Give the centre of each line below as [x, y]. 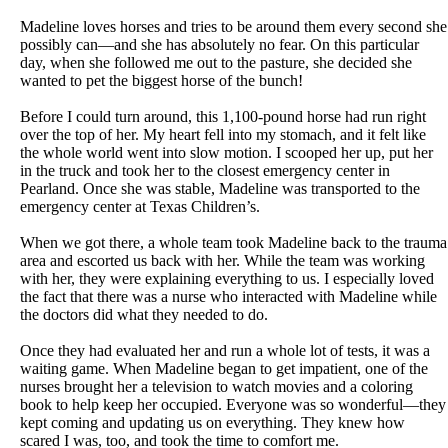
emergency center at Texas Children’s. [140, 207]
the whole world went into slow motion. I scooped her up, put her [226, 153]
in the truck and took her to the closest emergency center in [205, 171]
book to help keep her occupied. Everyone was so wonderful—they [233, 405]
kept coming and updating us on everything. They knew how [212, 423]
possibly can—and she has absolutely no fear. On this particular [219, 45]
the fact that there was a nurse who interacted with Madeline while [228, 297]
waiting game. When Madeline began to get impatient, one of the [224, 369]
